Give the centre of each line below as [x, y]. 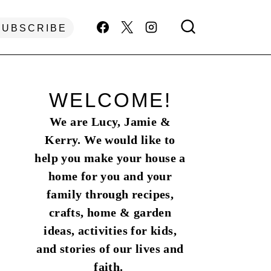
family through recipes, [110, 194]
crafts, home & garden [110, 212]
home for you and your [110, 176]
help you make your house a [110, 158]
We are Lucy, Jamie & [110, 122]
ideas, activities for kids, [110, 230]
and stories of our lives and [110, 249]
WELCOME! [110, 100]
